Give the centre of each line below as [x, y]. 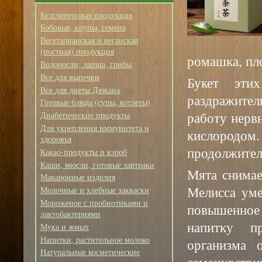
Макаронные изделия [78, 177]
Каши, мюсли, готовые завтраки [97, 164]
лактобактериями [70, 214]
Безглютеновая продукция [86, 15]
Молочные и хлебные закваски [95, 190]
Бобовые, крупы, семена [83, 27]
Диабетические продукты [85, 115]
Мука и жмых [65, 226]
